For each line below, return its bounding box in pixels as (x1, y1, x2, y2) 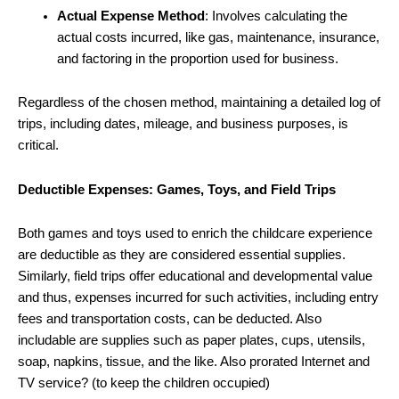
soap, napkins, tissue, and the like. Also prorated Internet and (18, 354, 370, 370)
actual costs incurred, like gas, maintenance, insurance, (56, 29, 379, 45)
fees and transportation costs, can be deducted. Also (18, 312, 322, 327)
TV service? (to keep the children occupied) (18, 376, 270, 391)
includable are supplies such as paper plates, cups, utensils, (18, 333, 365, 348)
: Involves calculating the (204, 8, 347, 23)
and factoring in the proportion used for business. (56, 51, 338, 66)
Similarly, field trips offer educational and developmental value (18, 269, 372, 284)
